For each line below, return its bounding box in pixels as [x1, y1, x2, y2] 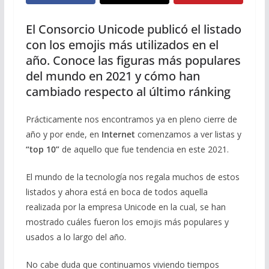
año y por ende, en [25, 128, 99, 140]
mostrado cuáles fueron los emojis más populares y [25, 216, 229, 228]
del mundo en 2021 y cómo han [25, 67, 200, 84]
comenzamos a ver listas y [134, 128, 241, 140]
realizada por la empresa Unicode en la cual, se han [25, 201, 226, 213]
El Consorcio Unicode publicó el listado [25, 20, 241, 37]
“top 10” [25, 143, 59, 155]
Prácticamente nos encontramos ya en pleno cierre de [25, 113, 237, 125]
